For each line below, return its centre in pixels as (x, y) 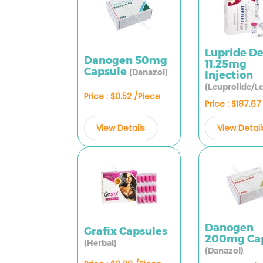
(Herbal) (100, 243)
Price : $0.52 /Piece (122, 97)
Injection (229, 75)
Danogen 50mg (126, 60)
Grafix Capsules (126, 232)
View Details (121, 128)
